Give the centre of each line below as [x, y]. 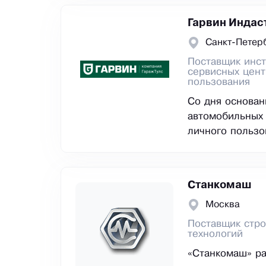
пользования [219, 83]
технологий [215, 235]
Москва [223, 205]
